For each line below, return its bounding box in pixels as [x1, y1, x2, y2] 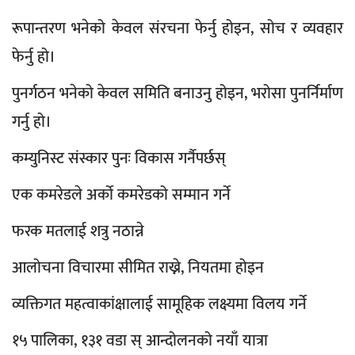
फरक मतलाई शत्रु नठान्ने [12, 218, 144, 246]
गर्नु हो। [12, 109, 52, 136]
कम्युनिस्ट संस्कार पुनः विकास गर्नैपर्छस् [12, 145, 226, 173]
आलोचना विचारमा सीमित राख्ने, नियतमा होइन [12, 254, 264, 282]
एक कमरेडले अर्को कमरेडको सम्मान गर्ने [12, 181, 231, 209]
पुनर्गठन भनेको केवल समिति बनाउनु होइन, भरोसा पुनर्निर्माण [12, 80, 343, 108]
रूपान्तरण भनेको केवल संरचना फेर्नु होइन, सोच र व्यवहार [12, 15, 343, 43]
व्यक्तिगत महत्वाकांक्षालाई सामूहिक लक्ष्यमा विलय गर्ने [12, 291, 307, 319]
